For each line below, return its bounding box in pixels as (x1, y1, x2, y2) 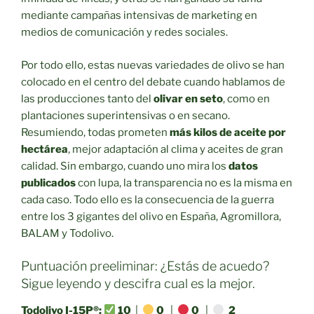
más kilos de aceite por (170, 125, 286, 139)
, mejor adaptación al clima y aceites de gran (68, 142, 283, 156)
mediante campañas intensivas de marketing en (21, 9, 257, 22)
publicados (21, 176, 76, 189)
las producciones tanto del (21, 92, 153, 105)
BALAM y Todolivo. (21, 226, 114, 240)
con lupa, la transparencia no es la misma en (76, 176, 292, 189)
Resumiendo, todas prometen (21, 125, 170, 139)
